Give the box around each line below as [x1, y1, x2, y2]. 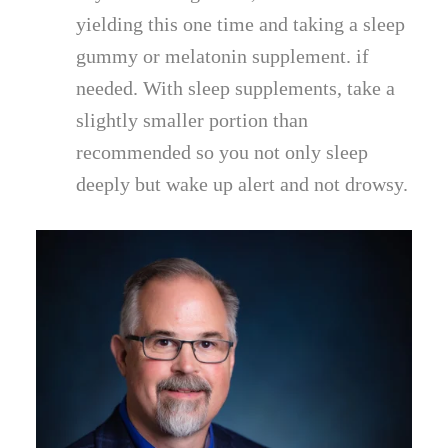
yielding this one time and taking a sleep [76, 12, 406, 35]
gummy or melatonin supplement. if [76, 44, 370, 67]
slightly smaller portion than [76, 108, 309, 131]
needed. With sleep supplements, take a [76, 76, 396, 99]
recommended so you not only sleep [76, 140, 369, 163]
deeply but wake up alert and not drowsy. [76, 172, 409, 195]
